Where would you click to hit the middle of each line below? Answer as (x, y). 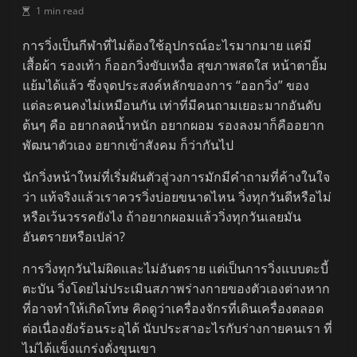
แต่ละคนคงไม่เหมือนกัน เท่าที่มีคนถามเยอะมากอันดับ (172, 106)
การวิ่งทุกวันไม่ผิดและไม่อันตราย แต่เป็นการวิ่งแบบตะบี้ (176, 269)
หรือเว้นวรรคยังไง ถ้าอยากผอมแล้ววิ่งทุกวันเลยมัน (162, 217)
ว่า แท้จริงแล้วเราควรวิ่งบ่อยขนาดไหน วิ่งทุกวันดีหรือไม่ (177, 197)
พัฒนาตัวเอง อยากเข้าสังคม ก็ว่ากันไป (128, 145)
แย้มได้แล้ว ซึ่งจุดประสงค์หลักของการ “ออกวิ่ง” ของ (166, 86)
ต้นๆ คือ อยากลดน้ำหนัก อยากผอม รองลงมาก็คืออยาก (174, 126)
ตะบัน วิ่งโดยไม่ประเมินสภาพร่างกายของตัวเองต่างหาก (177, 289)
